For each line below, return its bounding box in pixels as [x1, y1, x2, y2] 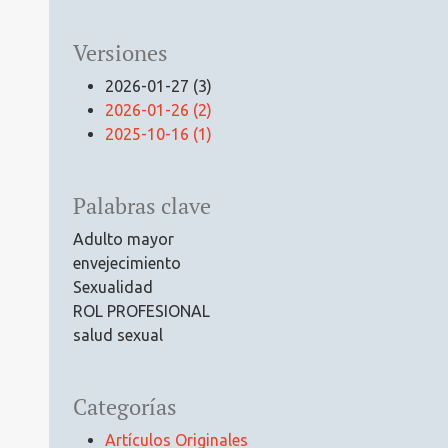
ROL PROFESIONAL [73, 301, 210, 320]
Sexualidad [73, 277, 153, 296]
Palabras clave [73, 191, 211, 220]
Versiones [73, 38, 168, 67]
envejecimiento [73, 253, 181, 272]
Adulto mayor [73, 229, 174, 248]
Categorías [73, 392, 177, 421]
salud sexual [73, 325, 163, 344]
